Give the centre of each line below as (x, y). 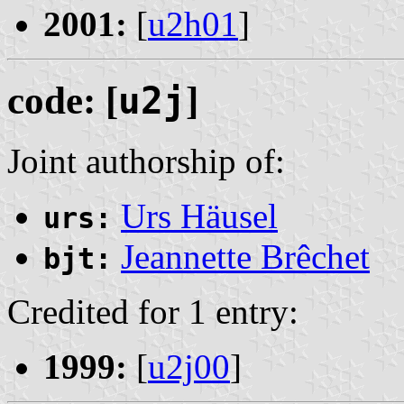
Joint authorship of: (146, 161)
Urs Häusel (199, 216)
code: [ (63, 101)
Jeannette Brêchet (245, 257)
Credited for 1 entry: (153, 312)
